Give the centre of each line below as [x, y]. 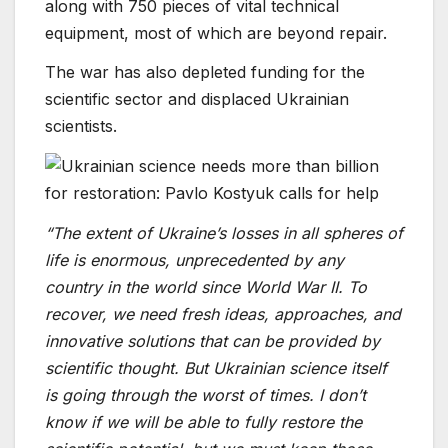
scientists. [81, 126]
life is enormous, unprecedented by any [194, 260]
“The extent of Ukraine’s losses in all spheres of [224, 233]
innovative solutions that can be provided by [212, 341]
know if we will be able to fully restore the [203, 422]
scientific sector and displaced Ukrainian [197, 99]
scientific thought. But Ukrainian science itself [216, 368]
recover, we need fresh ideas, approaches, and [223, 314]
